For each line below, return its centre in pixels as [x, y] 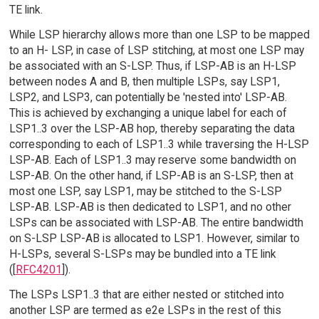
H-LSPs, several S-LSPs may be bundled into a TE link [142, 254]
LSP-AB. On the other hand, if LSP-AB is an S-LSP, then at [151, 176]
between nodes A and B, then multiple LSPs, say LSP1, [144, 82]
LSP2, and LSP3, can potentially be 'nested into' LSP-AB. [148, 98]
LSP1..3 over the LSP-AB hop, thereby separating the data [152, 129]
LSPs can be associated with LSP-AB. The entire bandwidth [156, 223]
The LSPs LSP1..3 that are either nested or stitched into [146, 294]
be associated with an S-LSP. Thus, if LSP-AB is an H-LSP [152, 66]
